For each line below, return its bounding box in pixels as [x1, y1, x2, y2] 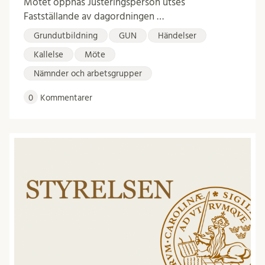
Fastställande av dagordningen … [24, 11, 164, 22]
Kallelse [34, 50, 63, 60]
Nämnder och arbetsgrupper [34, 69, 142, 79]
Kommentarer [38, 93, 92, 103]
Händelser [158, 31, 196, 41]
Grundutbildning [34, 31, 98, 41]
